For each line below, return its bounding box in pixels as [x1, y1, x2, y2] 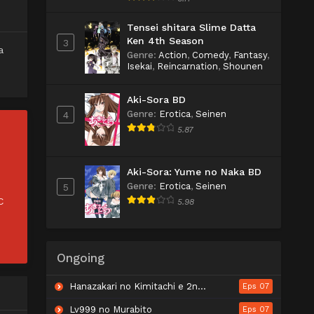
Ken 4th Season [127, 35, 204, 46]
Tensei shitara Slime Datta [127, 22, 256, 33]
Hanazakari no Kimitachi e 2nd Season [67, 281, 198, 292]
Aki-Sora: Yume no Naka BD [127, 166, 261, 177]
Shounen [223, 61, 263, 71]
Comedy [192, 50, 228, 60]
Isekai [127, 61, 152, 71]
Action [158, 50, 187, 60]
